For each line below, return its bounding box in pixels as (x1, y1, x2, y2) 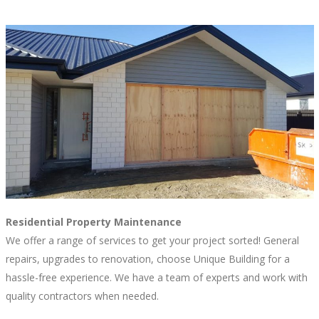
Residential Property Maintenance (5, 214, 182, 229)
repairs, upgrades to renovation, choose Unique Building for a (5, 251, 290, 266)
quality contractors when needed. (5, 288, 159, 303)
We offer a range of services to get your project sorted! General (5, 233, 299, 247)
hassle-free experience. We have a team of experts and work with (5, 270, 308, 284)
